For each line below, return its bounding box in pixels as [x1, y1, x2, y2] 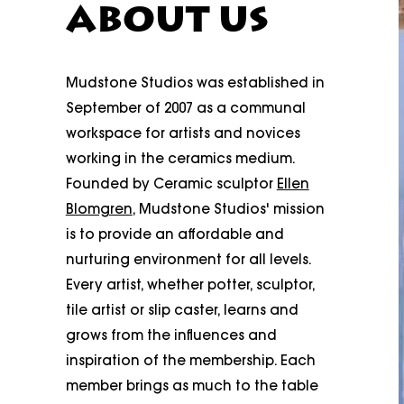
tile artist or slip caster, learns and [65, 304, 298, 318]
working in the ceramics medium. [65, 152, 295, 167]
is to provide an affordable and [65, 228, 284, 243]
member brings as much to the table [65, 380, 318, 394]
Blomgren [65, 203, 133, 217]
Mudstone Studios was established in [65, 77, 325, 91]
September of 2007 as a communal [65, 102, 306, 116]
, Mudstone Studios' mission [132, 203, 325, 217]
